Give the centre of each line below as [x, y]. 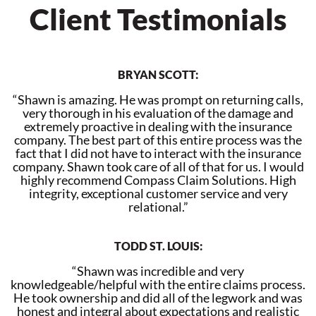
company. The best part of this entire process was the [158, 140]
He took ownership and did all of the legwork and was [158, 298]
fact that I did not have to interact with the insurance [158, 153]
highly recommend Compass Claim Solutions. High [158, 180]
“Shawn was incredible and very [158, 271]
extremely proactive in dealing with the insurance [158, 126]
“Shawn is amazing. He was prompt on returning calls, [158, 99]
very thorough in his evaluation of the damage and [158, 113]
